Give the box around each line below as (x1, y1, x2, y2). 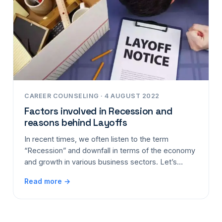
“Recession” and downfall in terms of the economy (24, 146, 195, 155)
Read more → (24, 176, 70, 185)
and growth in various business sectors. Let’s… (24, 157, 183, 166)
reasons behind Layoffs (24, 116, 127, 129)
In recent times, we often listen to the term (24, 134, 168, 143)
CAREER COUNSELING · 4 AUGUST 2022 (24, 92, 160, 100)
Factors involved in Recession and (24, 105, 172, 117)
